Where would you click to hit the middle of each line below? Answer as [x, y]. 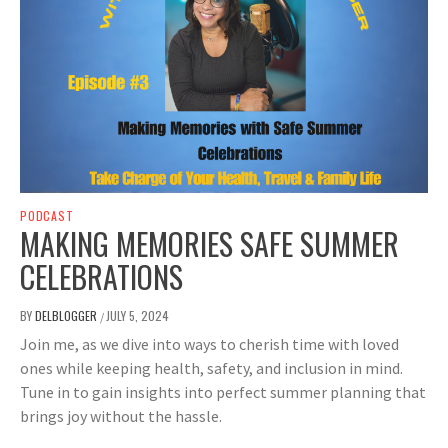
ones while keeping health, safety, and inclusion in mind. [211, 368]
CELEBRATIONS [101, 277]
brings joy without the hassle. [121, 416]
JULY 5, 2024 [137, 316]
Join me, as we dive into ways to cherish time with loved [209, 344]
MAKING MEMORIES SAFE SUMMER [209, 244]
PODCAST [47, 216]
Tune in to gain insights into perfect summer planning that [223, 392]
